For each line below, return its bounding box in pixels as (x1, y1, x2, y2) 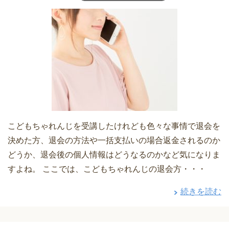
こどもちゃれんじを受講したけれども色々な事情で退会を (8, 121, 220, 130)
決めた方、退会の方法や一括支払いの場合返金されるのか (8, 135, 220, 145)
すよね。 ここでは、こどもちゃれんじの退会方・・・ (8, 164, 206, 173)
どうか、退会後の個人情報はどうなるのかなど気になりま (8, 150, 220, 159)
